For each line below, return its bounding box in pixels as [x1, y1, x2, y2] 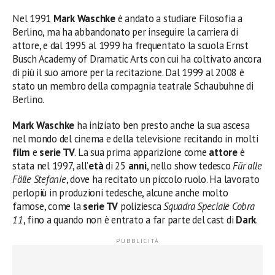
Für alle [230, 159, 262, 173]
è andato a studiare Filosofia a [115, 12, 242, 26]
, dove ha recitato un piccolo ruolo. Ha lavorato [66, 172, 260, 187]
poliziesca [118, 199, 164, 214]
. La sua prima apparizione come [74, 145, 209, 160]
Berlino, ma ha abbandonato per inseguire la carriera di [12, 25, 238, 39]
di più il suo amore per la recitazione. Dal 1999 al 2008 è [12, 66, 244, 80]
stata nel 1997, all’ [12, 159, 89, 173]
